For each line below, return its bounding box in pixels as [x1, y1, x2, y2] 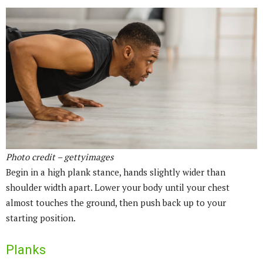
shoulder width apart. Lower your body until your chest [6, 181, 230, 193]
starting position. [6, 211, 76, 224]
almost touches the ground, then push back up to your [6, 196, 226, 208]
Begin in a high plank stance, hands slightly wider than [6, 166, 225, 178]
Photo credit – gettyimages [6, 150, 113, 163]
